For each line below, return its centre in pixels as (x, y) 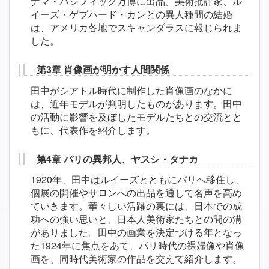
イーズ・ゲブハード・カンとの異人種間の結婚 (131, 14)
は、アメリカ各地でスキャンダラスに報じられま (136, 28)
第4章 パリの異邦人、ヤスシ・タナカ (117, 159)
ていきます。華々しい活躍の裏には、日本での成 (136, 206)
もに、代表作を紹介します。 (93, 130)
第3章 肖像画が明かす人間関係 (103, 70)
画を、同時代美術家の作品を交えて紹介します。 (136, 259)
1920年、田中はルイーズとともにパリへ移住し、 (138, 180)
